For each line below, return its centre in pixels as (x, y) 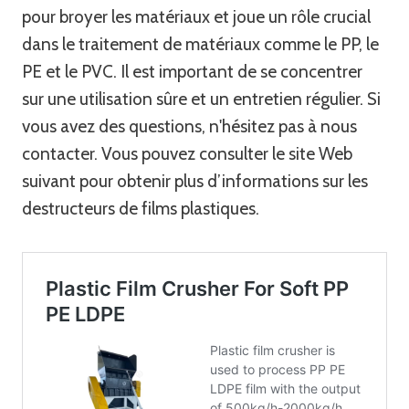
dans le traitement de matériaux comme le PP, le (200, 44)
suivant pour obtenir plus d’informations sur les (195, 181)
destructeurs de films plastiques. (141, 208)
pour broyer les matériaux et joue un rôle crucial (196, 16)
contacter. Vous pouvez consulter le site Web (187, 153)
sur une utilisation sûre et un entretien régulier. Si (201, 99)
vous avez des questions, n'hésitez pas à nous (189, 126)
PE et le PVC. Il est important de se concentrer (192, 71)
